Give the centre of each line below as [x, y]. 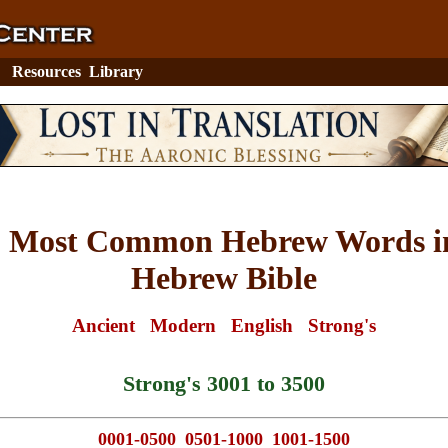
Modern [183, 326]
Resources [46, 72]
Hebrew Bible [224, 278]
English [262, 326]
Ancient [103, 326]
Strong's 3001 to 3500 [224, 384]
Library [116, 72]
